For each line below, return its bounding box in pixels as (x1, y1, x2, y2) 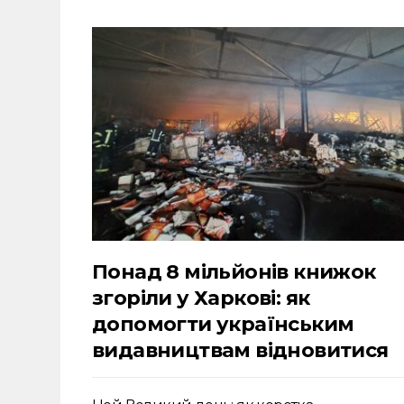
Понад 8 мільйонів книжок (92, 260, 376, 285)
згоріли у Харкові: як (92, 286, 310, 311)
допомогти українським (92, 312, 354, 337)
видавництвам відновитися (92, 338, 389, 363)
